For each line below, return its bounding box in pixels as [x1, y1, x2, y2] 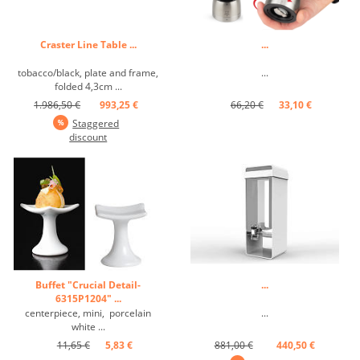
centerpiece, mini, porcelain [25, 305, 152, 320]
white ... [71, 319, 105, 333]
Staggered [72, 116, 120, 130]
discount [69, 129, 108, 144]
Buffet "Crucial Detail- [35, 277, 141, 292]
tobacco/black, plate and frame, [18, 65, 159, 80]
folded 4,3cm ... [54, 79, 122, 93]
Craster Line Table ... [39, 37, 137, 51]
